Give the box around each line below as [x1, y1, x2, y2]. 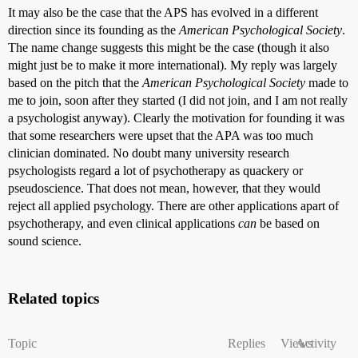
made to [305, 75, 348, 89]
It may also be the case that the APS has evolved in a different [8, 5, 318, 19]
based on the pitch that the [8, 75, 142, 89]
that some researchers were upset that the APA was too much [8, 128, 313, 142]
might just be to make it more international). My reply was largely [8, 58, 337, 72]
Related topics [8, 289, 99, 307]
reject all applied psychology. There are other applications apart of [8, 198, 339, 213]
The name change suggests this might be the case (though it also [8, 40, 329, 54]
